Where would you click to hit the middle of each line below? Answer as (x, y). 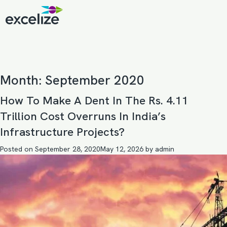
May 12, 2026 (122, 149)
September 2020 (95, 80)
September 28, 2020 (68, 149)
